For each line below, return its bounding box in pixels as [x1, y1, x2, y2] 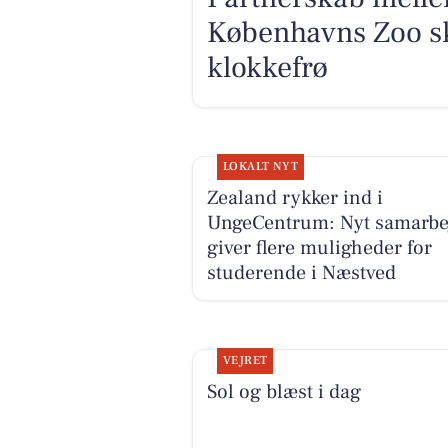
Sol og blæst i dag [206, 378, 361, 405]
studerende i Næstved [206, 260, 396, 287]
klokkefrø [206, 48, 328, 88]
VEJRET [222, 352, 268, 368]
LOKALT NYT [222, 159, 299, 175]
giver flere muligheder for [206, 235, 432, 262]
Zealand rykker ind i [206, 185, 383, 212]
